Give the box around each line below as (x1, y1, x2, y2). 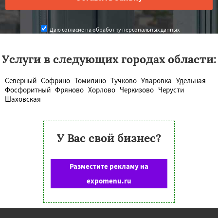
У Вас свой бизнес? (56, 130, 162, 145)
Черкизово (120, 85, 154, 94)
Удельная (176, 75, 206, 85)
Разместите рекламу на (70, 161, 148, 171)
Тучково (110, 75, 137, 85)
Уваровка (141, 75, 172, 85)
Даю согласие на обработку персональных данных (48, 25, 180, 33)
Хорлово (88, 85, 115, 94)
